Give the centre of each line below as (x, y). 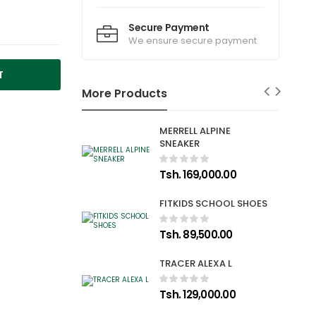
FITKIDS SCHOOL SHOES (214, 204)
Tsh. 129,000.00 (197, 295)
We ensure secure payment (193, 41)
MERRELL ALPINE (195, 131)
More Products (124, 94)
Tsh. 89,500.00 (196, 235)
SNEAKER (180, 144)
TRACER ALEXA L (196, 264)
